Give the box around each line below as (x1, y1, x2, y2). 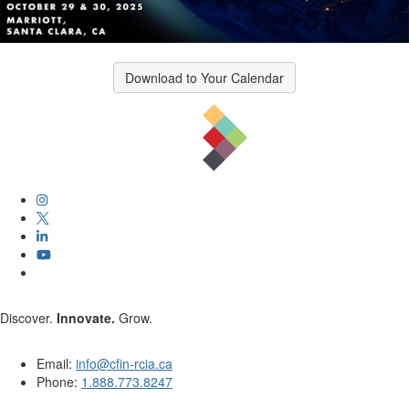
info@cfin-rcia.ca (76, 354, 173, 372)
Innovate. (57, 309, 115, 327)
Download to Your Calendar (125, 68, 284, 87)
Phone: (37, 372, 81, 391)
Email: (37, 354, 76, 372)
